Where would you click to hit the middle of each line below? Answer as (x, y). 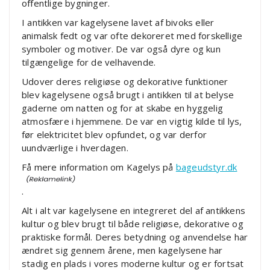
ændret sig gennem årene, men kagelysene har (122, 250)
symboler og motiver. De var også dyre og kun (121, 49)
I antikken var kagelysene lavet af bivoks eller (118, 22)
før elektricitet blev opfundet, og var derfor (114, 134)
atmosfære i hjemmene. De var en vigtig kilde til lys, (132, 121)
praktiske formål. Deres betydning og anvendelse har (135, 237)
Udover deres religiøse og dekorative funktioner (125, 81)
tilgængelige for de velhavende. (89, 62)
